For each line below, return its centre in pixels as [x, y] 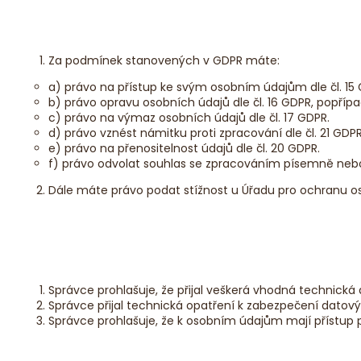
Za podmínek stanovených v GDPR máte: [164, 60]
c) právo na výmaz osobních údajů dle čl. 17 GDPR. [189, 117]
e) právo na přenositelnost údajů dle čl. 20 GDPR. [184, 148]
